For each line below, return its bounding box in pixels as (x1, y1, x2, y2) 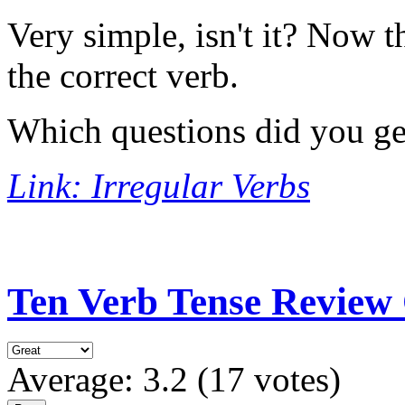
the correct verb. (7, 56, 239, 96)
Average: (7, 360, 143, 400)
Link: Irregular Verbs (7, 166, 310, 206)
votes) (245, 360, 341, 400)
